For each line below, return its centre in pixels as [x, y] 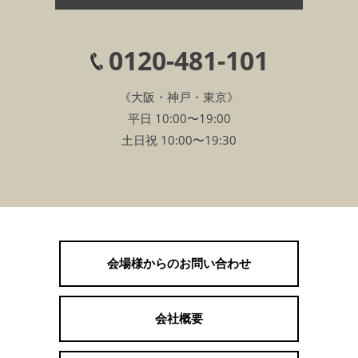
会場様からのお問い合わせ [179, 264]
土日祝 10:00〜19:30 [179, 140]
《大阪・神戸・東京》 [179, 97]
